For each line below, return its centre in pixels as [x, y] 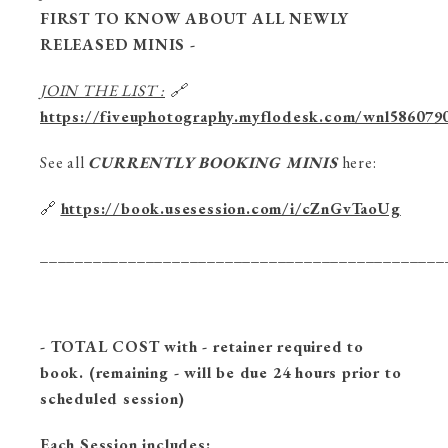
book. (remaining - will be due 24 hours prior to [221, 372]
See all [64, 162]
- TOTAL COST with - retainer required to [202, 346]
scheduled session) [112, 398]
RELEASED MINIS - [118, 44]
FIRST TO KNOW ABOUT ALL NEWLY [195, 18]
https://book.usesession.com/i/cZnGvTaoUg [230, 208]
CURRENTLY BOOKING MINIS [213, 162]
